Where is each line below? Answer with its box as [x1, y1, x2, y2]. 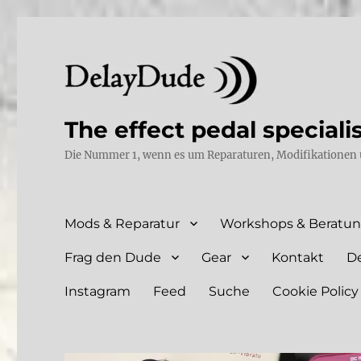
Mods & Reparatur [64, 215, 180, 231]
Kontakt [272, 249, 325, 265]
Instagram [64, 283, 131, 299]
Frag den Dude [64, 249, 162, 265]
